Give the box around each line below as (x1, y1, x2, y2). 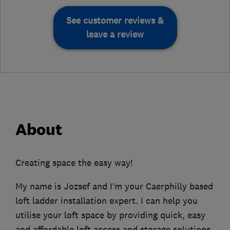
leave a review (86, 28, 144, 40)
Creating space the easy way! (15, 157, 132, 169)
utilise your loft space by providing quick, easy (15, 209, 205, 221)
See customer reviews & (66, 14, 164, 26)
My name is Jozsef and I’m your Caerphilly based (15, 181, 213, 193)
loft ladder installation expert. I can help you (15, 195, 198, 207)
